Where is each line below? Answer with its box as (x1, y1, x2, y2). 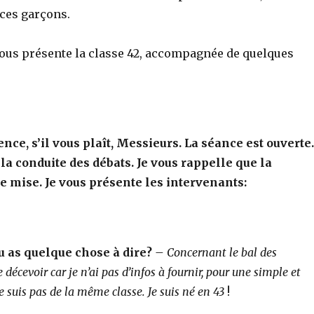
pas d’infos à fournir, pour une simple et (101, 264, 301, 279)
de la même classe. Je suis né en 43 (49, 284, 224, 299)
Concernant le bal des (166, 245, 277, 259)
